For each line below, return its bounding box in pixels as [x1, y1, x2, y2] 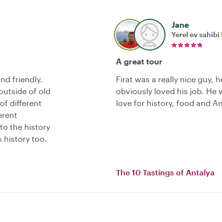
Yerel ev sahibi [171, 30, 221, 39]
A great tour [116, 56, 163, 66]
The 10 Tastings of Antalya [116, 167, 215, 177]
